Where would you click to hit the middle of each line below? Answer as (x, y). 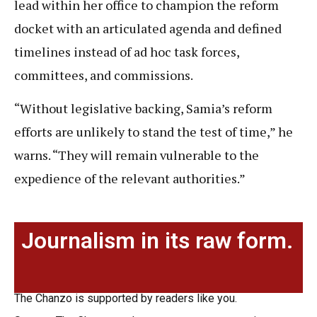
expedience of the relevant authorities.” (130, 179)
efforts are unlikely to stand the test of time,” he (154, 132)
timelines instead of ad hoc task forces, (127, 52)
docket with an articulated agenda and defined (148, 29)
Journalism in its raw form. (157, 240)
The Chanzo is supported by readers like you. (126, 298)
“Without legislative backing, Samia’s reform (143, 109)
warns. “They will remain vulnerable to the (137, 155)
